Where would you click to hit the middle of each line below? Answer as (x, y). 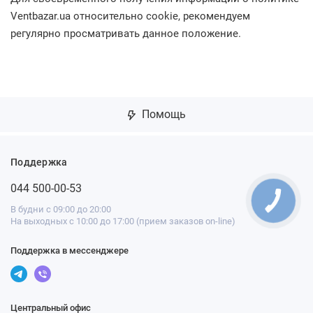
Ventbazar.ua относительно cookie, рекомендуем (130, 16)
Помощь (162, 114)
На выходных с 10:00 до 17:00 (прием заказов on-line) (123, 221)
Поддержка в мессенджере (70, 250)
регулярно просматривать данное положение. (126, 34)
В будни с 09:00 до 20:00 (61, 209)
